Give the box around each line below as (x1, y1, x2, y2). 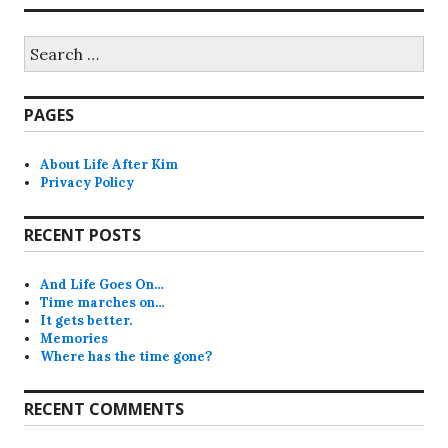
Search (23, 34, 65, 52)
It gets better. (40, 311, 133, 329)
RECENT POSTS (24, 223, 141, 246)
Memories (40, 329, 109, 347)
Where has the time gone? (40, 347, 213, 365)
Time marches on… (40, 293, 166, 311)
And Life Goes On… (40, 275, 165, 293)
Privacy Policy (40, 173, 135, 191)
